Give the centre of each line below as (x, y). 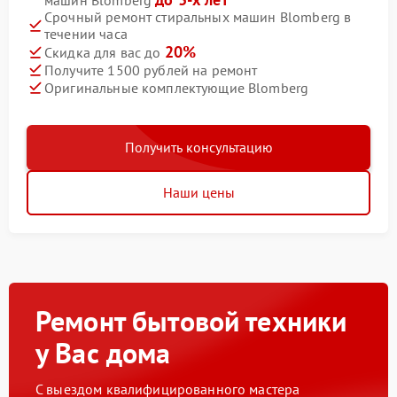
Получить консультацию (198, 148)
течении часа (86, 34)
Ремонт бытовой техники (191, 321)
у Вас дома (103, 353)
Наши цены (198, 193)
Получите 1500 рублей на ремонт (151, 70)
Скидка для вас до (105, 53)
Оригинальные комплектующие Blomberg (177, 87)
